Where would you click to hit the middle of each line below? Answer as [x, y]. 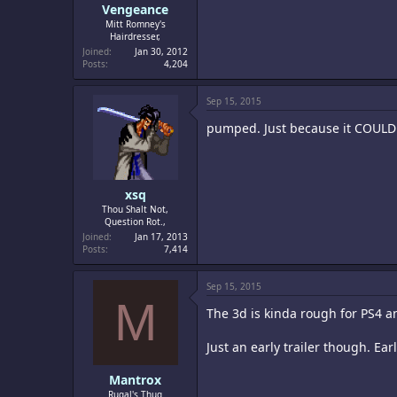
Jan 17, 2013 [161, 237]
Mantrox [135, 380]
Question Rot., [135, 222]
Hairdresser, [135, 36]
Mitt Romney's [135, 24]
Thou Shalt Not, [135, 209]
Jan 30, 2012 [161, 51]
